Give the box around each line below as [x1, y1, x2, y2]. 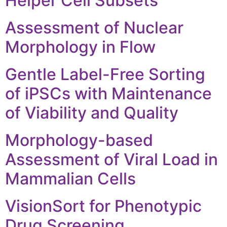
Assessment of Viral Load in [5, 149, 218, 170]
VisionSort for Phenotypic [5, 196, 202, 216]
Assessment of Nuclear [5, 18, 183, 38]
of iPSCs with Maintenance [5, 84, 212, 104]
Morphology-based [5, 130, 153, 150]
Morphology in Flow [5, 37, 156, 57]
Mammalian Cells [5, 169, 136, 189]
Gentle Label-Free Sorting [5, 64, 205, 85]
